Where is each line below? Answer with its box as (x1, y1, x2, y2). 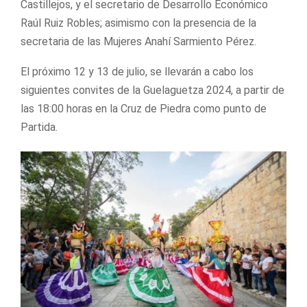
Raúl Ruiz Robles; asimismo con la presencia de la (21, 16, 256, 29)
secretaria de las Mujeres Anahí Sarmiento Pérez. (21, 34, 256, 48)
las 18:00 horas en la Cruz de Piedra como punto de (21, 101, 267, 115)
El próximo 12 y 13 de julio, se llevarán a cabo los (21, 64, 254, 78)
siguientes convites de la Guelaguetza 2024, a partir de (21, 83, 284, 97)
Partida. (21, 120, 58, 134)
